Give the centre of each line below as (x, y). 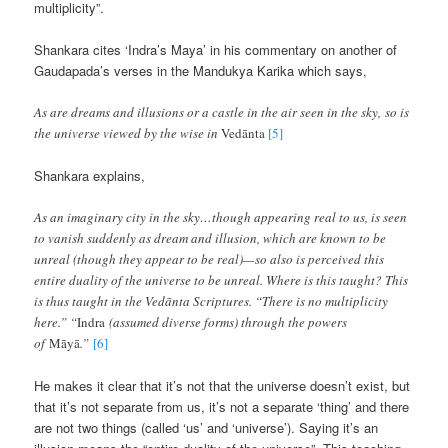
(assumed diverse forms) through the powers (226, 322)
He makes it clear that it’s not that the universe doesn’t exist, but (222, 386)
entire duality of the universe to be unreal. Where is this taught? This (221, 280)
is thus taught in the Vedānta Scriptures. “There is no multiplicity (211, 301)
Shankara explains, (92, 176)
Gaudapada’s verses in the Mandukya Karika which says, (201, 70)
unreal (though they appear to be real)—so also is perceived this (209, 259)
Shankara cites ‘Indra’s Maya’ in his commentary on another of (216, 49)
